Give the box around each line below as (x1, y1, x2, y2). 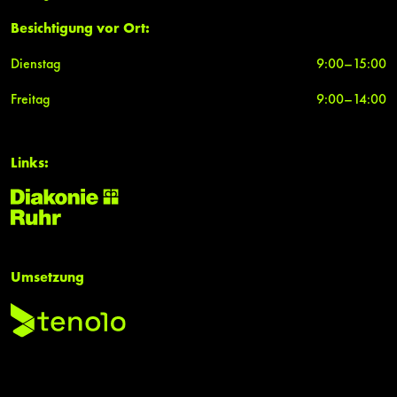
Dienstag (11, 58, 60, 73)
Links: (11, 157, 49, 172)
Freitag (11, 93, 50, 108)
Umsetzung (11, 271, 84, 286)
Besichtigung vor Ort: (11, 22, 150, 37)
